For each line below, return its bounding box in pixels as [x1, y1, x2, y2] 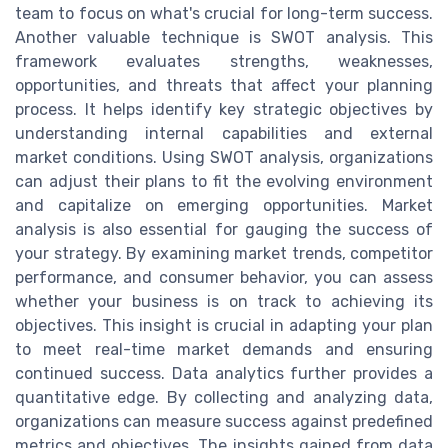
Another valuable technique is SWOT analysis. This [15, 28, 433, 48]
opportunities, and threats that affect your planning [15, 76, 433, 96]
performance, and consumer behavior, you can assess [15, 268, 433, 288]
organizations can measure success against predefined [15, 412, 433, 432]
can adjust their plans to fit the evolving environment [15, 172, 433, 192]
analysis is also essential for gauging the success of [15, 220, 433, 240]
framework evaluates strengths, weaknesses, [15, 52, 433, 72]
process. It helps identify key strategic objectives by [15, 100, 433, 120]
